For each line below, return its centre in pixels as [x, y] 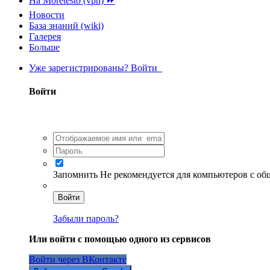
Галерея [45, 36]
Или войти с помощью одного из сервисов [120, 239]
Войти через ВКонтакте [78, 259]
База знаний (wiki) [66, 26]
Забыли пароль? [86, 218]
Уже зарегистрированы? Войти [96, 68]
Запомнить [75, 174]
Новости [47, 15]
